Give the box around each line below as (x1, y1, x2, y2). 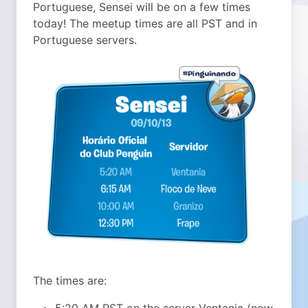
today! (33, 16, 66, 30)
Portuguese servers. (33, 33, 137, 47)
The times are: (33, 273, 107, 287)
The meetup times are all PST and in (66, 16, 257, 30)
